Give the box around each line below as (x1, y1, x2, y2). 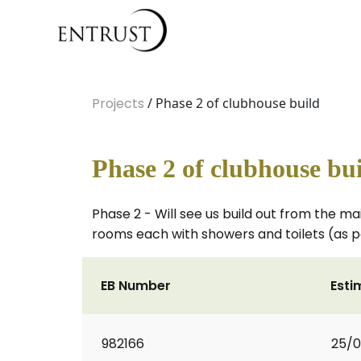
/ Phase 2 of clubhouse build (144, 94, 320, 112)
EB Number (101, 276, 171, 295)
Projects (92, 94, 144, 113)
